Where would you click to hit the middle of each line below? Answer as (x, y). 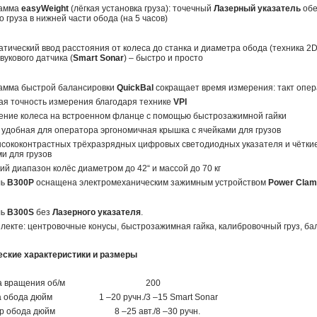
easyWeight (45, 9)
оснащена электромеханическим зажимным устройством (151, 183)
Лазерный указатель (257, 9)
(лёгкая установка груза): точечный (141, 9)
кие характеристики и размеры (73, 255)
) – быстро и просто (163, 58)
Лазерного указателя (97, 213)
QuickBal (135, 88)
